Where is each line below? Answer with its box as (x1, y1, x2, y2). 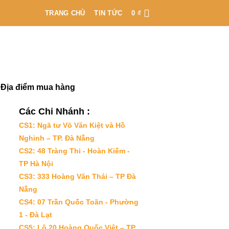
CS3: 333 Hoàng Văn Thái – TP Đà (19, 172, 136, 180)
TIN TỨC (94, 9, 123, 17)
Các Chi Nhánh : (19, 106, 90, 117)
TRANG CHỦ (45, 9, 85, 17)
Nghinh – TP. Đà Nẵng (19, 133, 95, 142)
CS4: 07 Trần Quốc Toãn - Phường (19, 197, 139, 206)
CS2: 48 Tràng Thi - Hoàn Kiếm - (19, 146, 130, 155)
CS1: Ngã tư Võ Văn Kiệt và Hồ (19, 121, 125, 129)
